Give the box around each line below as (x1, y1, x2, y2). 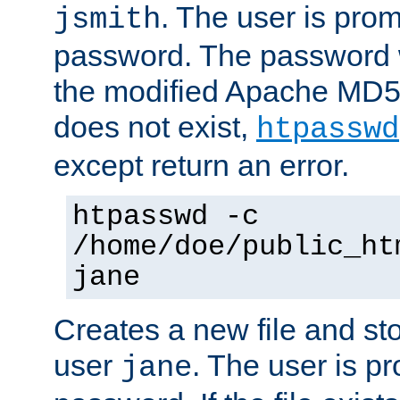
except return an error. (54, 147, 349, 182)
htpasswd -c (72, 200, 259, 233)
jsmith (54, 2, 161, 37)
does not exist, (54, 109, 256, 144)
